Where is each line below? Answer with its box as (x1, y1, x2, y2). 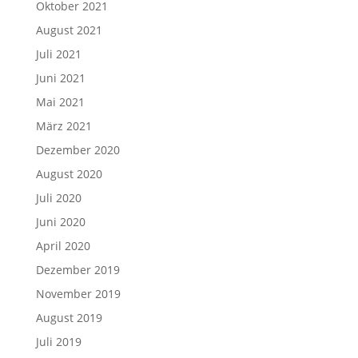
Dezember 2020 (35, 142, 120, 157)
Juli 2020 (35, 190, 82, 205)
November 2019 (35, 286, 121, 301)
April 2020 (35, 238, 90, 253)
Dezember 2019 (35, 262, 120, 277)
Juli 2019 (35, 334, 82, 349)
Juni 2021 (35, 70, 86, 86)
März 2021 (35, 118, 92, 133)
